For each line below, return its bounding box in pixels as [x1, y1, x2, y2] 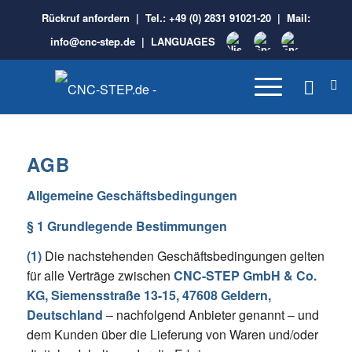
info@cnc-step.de [50, 34, 136, 49]
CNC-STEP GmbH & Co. [173, 266, 317, 285]
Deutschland [26, 306, 103, 324]
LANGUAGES [151, 34, 219, 49]
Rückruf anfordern [41, 10, 130, 25]
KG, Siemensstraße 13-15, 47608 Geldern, [26, 286, 271, 305]
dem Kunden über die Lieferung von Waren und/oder [26, 325, 318, 344]
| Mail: [270, 10, 310, 25]
